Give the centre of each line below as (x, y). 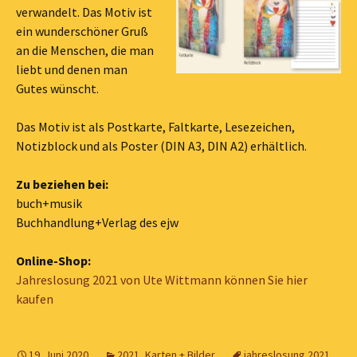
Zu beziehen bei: (62, 184)
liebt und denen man (72, 69)
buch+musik (49, 203)
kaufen (35, 299)
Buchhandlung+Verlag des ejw (97, 222)
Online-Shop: (53, 261)
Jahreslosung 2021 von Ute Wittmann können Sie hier (162, 280)
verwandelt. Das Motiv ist (84, 12)
